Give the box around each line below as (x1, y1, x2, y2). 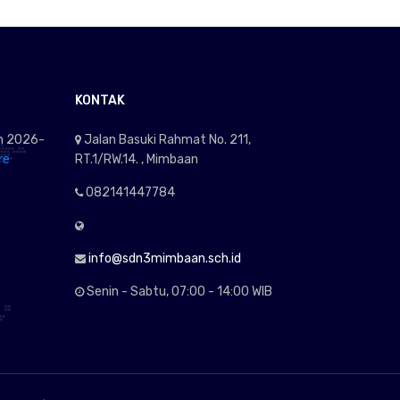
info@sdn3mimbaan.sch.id (87, 251, 241, 266)
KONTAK (74, 93, 125, 108)
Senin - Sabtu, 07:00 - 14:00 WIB (83, 284, 272, 299)
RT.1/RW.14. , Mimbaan (74, 152, 198, 167)
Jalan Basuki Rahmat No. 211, (80, 132, 251, 147)
